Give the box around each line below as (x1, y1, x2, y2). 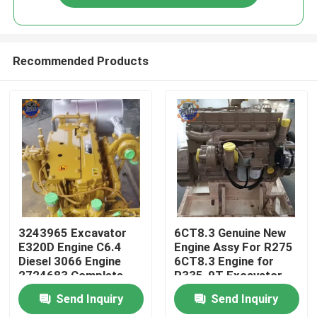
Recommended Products (12, 53, 149, 68)
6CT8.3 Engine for (173, 254, 274, 269)
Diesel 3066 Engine (18, 254, 122, 269)
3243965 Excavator (18, 226, 127, 241)
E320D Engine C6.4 (18, 240, 122, 255)
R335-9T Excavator (173, 268, 282, 283)
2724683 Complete (18, 268, 124, 283)
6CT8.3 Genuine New (173, 226, 286, 241)
